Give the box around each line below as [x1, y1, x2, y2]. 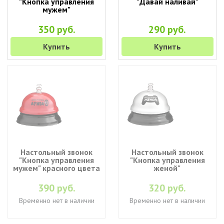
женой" [154, 163, 181, 173]
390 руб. [37, 181, 75, 194]
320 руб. [148, 181, 186, 194]
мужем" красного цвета [13, 163, 100, 173]
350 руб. [37, 23, 75, 36]
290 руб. [148, 23, 186, 36]
